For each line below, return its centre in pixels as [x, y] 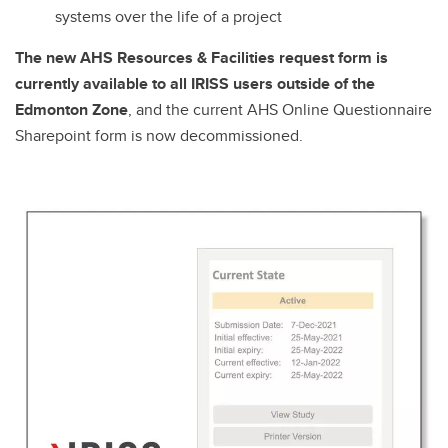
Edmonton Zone [71, 109]
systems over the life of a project [168, 16]
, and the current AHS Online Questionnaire [280, 109]
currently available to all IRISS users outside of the [195, 83]
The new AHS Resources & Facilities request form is [201, 57]
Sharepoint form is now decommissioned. [161, 135]
